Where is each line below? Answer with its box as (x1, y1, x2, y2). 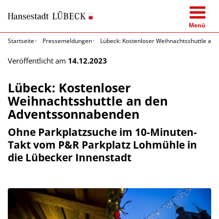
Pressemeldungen (43, 36, 92, 45)
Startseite (8, 36, 34, 45)
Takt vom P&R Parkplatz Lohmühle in (8, 137, 197, 152)
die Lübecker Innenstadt (8, 150, 131, 164)
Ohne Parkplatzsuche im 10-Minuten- (8, 124, 197, 139)
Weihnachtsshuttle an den (8, 92, 168, 109)
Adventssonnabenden (8, 105, 139, 122)
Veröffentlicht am (8, 55, 68, 66)
